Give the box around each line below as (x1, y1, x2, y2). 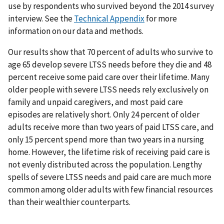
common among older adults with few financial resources (8, 184, 213, 195)
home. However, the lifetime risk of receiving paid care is (8, 146, 210, 158)
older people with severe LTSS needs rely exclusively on (8, 84, 208, 95)
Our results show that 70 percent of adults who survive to (8, 46, 213, 58)
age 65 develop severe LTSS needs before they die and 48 (8, 59, 211, 70)
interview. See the (8, 13, 74, 24)
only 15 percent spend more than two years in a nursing (8, 134, 204, 145)
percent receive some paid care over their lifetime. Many (8, 71, 209, 83)
